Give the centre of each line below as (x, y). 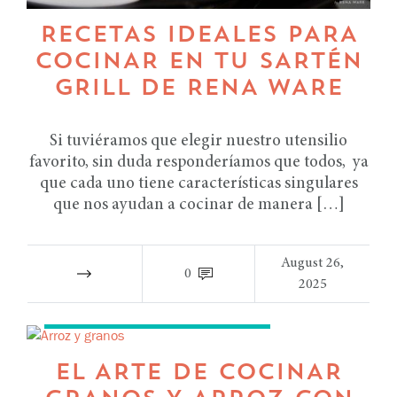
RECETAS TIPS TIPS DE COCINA (157, 312)
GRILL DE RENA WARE (198, 89)
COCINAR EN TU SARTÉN (198, 62)
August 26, (313, 263)
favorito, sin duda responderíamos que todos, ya (198, 162)
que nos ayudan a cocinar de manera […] (198, 205)
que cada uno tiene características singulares (198, 183)
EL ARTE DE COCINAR (198, 373)
